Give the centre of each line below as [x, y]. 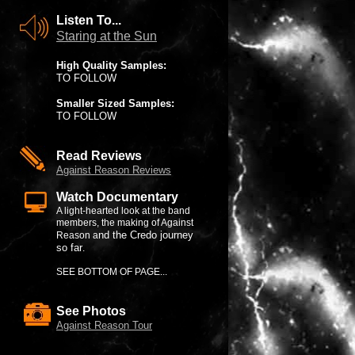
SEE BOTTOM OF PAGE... [112, 272]
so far [69, 248]
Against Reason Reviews [114, 170]
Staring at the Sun [107, 36]
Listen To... [89, 20]
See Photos [91, 311]
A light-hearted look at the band [123, 211]
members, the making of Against [125, 223]
